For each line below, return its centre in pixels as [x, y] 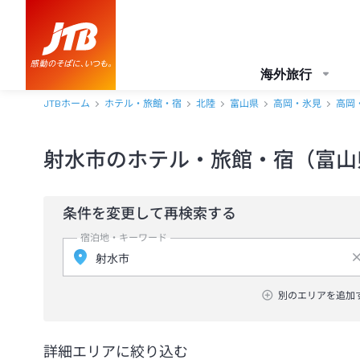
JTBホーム [67, 104]
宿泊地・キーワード [124, 238]
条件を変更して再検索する [149, 213]
